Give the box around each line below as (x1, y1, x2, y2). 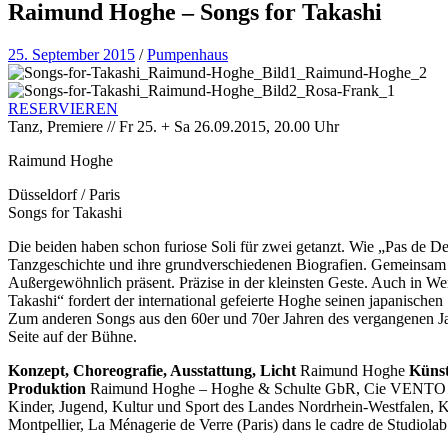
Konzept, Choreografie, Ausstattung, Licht (8, 361, 296, 379)
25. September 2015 (8, 45, 135, 63)
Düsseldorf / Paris (8, 185, 120, 203)
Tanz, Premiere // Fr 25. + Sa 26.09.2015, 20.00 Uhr (8, 117, 339, 135)
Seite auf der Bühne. (8, 327, 137, 345)
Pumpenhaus (147, 45, 228, 63)
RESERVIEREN (8, 99, 118, 117)
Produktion (8, 379, 86, 397)
